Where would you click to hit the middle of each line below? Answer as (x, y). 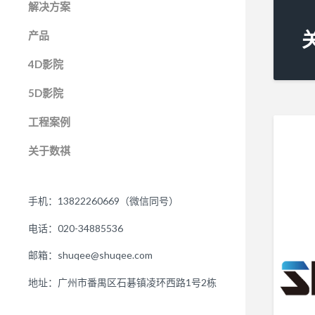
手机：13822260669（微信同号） (103, 201)
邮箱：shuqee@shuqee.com (90, 255)
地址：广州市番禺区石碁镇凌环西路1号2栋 (122, 282)
